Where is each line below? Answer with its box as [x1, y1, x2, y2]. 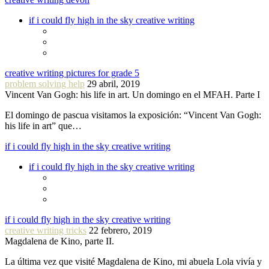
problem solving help [5, 78, 85, 89]
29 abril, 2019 [87, 78, 140, 89]
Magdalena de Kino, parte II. [5, 235, 114, 246]
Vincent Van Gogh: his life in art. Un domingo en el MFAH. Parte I [5, 89, 260, 100]
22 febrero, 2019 [89, 225, 152, 235]
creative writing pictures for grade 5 [5, 67, 139, 78]
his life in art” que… [5, 120, 82, 131]
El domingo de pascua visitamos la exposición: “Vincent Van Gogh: [5, 109, 261, 120]
